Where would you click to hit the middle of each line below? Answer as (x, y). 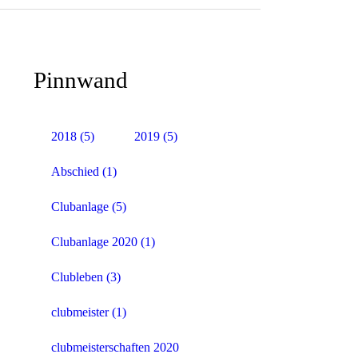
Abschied (75, 172)
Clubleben (77, 277)
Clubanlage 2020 (94, 242)
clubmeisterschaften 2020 (115, 348)
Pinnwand (81, 80)
